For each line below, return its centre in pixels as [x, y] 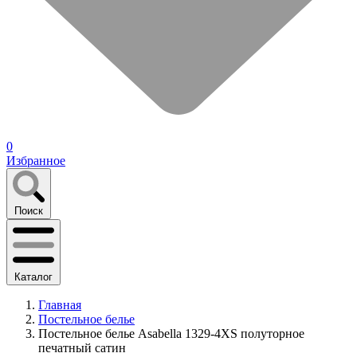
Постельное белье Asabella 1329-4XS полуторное [171, 334]
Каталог [33, 277]
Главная [60, 305]
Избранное [36, 161]
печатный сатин [82, 348]
